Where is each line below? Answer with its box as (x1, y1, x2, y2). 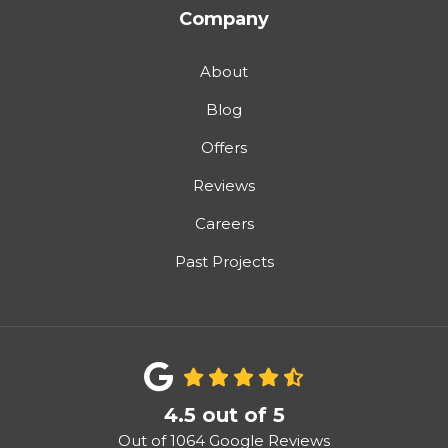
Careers (194, 213, 254, 233)
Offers (201, 137, 247, 157)
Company (179, 7, 269, 30)
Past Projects (174, 251, 274, 271)
